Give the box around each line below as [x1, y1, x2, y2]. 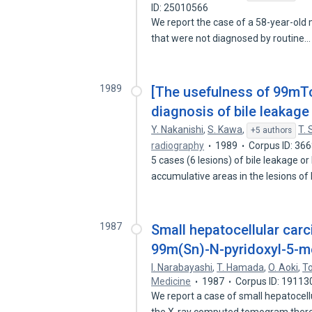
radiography [151, 140, 205, 151]
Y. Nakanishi [151, 124, 204, 135]
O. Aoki [268, 262, 299, 273]
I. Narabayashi [151, 262, 213, 273]
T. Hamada [217, 262, 265, 273]
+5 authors [251, 125, 292, 135]
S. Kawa [208, 124, 243, 135]
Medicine [151, 276, 192, 287]
